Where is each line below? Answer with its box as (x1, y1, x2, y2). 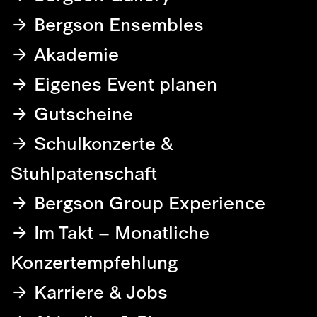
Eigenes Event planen (29, 70, 217, 98)
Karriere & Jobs (29, 278, 168, 306)
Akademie (29, 40, 119, 69)
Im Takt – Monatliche (29, 219, 209, 247)
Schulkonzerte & (29, 129, 173, 158)
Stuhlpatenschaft (11, 159, 157, 188)
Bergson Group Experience (29, 189, 265, 217)
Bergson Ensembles (29, 11, 204, 39)
